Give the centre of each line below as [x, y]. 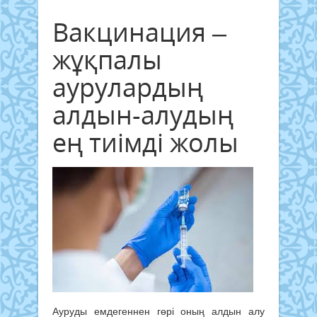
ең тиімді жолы [145, 142]
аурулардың [128, 87]
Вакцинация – [139, 32]
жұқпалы [107, 59]
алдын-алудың [143, 115]
